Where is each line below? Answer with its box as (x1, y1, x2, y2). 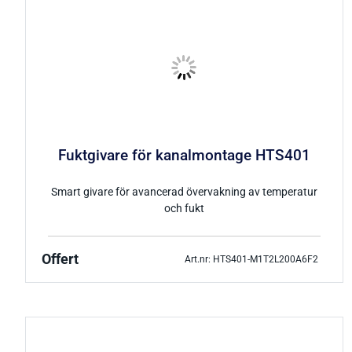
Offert (42, 251, 79, 268)
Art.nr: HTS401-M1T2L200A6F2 (184, 253, 318, 265)
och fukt (164, 202, 205, 216)
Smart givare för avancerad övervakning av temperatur (51, 185, 318, 200)
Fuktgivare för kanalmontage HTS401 (58, 146, 311, 164)
